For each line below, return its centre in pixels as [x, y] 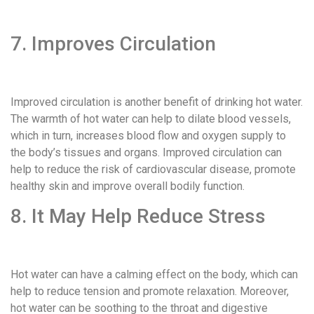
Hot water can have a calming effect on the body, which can [154, 274]
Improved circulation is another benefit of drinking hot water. [157, 102]
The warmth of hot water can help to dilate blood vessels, [151, 118]
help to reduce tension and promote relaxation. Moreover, [150, 291]
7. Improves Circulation [113, 44]
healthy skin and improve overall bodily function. [128, 186]
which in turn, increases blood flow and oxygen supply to [148, 135]
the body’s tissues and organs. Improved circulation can [146, 152]
